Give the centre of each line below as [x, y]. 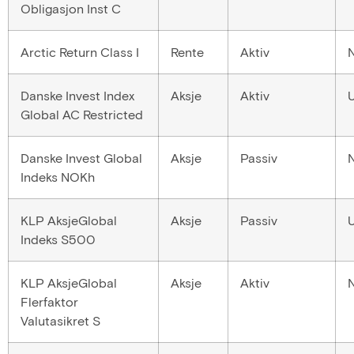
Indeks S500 [58, 239]
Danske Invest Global [81, 157]
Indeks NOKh [58, 176]
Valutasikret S [60, 320]
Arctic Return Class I [80, 51]
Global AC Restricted [82, 114]
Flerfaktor [49, 301]
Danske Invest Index [77, 95]
